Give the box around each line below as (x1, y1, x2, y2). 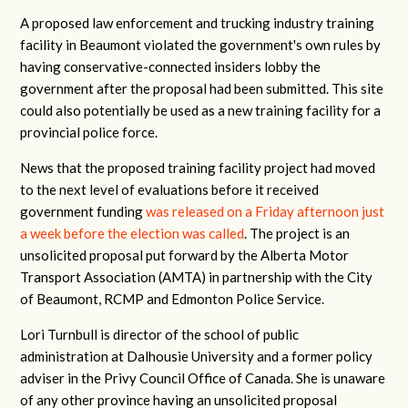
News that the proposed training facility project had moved (20, 159, 376, 176)
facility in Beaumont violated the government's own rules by (20, 36, 382, 53)
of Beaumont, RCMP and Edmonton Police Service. (20, 291, 328, 307)
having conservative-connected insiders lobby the (20, 58, 321, 75)
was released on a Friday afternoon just (146, 203, 385, 219)
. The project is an (244, 225, 351, 241)
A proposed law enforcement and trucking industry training (20, 15, 375, 31)
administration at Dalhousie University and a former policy (20, 348, 373, 364)
